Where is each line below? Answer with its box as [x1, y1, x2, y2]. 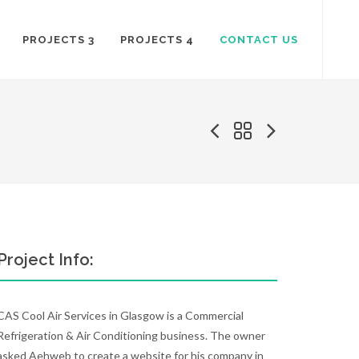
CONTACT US [220, 34, 298, 46]
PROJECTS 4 [120, 34, 194, 46]
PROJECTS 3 [22, 34, 95, 46]
